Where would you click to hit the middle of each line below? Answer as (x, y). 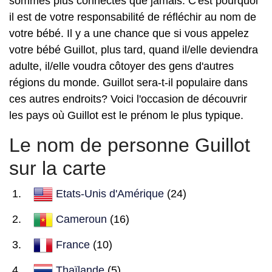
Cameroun (81, 219)
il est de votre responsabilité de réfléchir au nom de (133, 17)
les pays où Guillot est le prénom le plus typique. (126, 115)
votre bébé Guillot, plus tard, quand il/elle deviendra (134, 50)
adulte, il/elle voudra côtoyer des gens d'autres (121, 66)
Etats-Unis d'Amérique (110, 193)
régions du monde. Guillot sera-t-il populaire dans (128, 83)
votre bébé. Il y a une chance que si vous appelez (129, 33)
